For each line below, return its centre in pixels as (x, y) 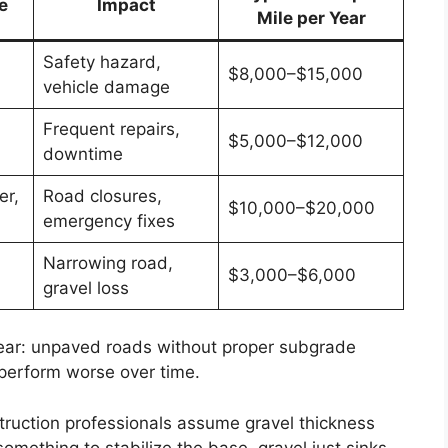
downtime (82, 153)
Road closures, (102, 195)
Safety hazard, (101, 61)
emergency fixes (108, 220)
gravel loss (85, 287)
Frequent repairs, (111, 128)
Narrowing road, (107, 262)
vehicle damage (106, 86)
